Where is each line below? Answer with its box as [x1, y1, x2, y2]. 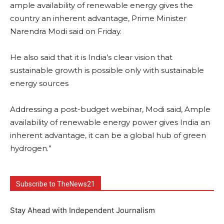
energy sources [10, 78, 68, 88]
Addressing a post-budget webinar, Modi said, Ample [10, 104, 210, 114]
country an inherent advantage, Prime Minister [10, 13, 186, 23]
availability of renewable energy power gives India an [10, 117, 210, 127]
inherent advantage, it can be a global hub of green [10, 130, 206, 140]
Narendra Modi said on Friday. [10, 26, 121, 36]
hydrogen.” [10, 143, 51, 153]
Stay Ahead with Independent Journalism [10, 205, 155, 215]
